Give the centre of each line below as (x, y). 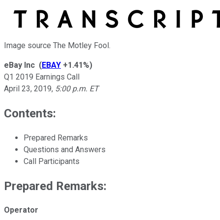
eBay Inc (19, 65)
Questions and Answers (65, 149)
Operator (21, 210)
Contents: (30, 113)
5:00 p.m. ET (77, 88)
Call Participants (52, 161)
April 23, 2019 (28, 88)
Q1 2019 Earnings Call (42, 77)
